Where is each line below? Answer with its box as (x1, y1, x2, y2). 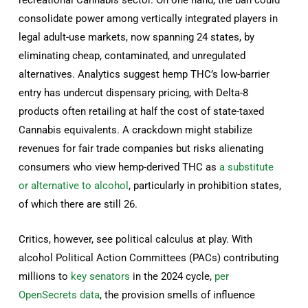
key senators (71, 269, 131, 283)
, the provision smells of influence (100, 288, 256, 301)
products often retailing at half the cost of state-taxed (19, 104, 265, 118)
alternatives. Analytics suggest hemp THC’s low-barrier (19, 67, 270, 80)
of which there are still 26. (19, 197, 138, 210)
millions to (19, 269, 71, 283)
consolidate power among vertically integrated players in (19, 12, 278, 25)
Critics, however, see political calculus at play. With (19, 232, 253, 245)
